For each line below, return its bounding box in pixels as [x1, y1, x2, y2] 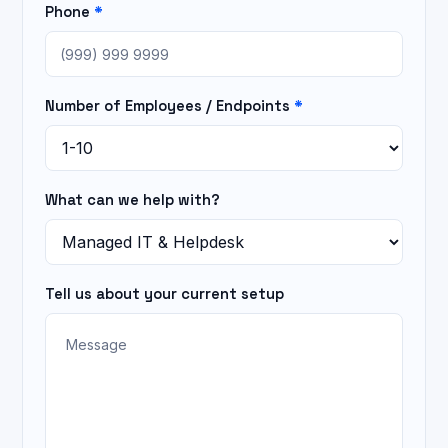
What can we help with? [45, 190, 220, 209]
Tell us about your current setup [45, 284, 284, 303]
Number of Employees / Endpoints [45, 96, 294, 115]
